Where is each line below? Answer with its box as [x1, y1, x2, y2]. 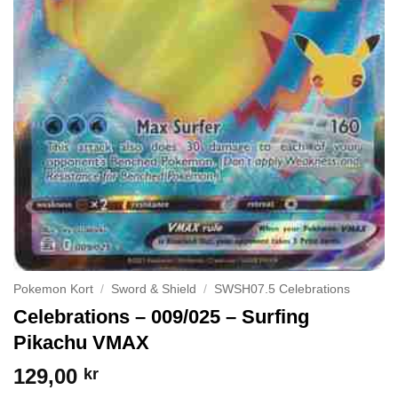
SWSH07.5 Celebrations [214, 282, 351, 296]
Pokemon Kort [13, 282, 93, 296]
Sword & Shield [111, 282, 197, 296]
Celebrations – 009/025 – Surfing [13, 306, 309, 329]
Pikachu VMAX [13, 331, 149, 354]
